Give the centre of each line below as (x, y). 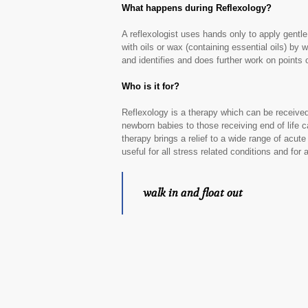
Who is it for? (151, 86)
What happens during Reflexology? (197, 8)
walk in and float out (191, 193)
